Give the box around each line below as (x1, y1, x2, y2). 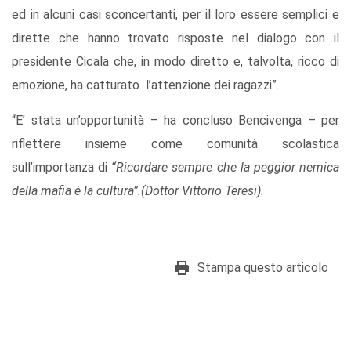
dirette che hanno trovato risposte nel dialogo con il (12, 31, 339, 46)
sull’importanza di (12, 160, 112, 175)
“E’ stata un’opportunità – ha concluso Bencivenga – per (12, 113, 339, 128)
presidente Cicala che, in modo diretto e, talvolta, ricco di (12, 54, 339, 70)
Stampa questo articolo (197, 260, 328, 276)
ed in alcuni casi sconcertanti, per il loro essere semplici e (12, 7, 339, 23)
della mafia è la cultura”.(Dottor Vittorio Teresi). (12, 183, 264, 199)
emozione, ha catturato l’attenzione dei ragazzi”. (12, 78, 279, 93)
